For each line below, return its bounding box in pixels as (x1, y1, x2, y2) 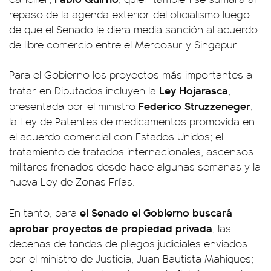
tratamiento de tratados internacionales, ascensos (9, 144, 253, 158)
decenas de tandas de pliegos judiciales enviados (9, 236, 247, 250)
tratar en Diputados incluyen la (9, 83, 159, 97)
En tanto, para (9, 205, 80, 220)
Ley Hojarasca (159, 82, 228, 97)
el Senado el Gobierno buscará (80, 204, 232, 220)
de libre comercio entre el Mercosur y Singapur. (9, 37, 240, 51)
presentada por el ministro (9, 99, 139, 113)
